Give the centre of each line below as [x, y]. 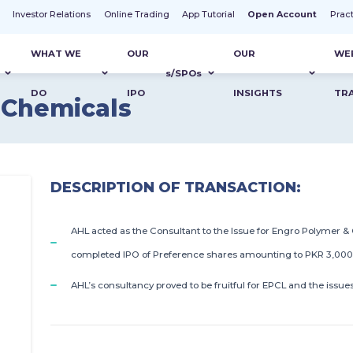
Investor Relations [52, 15]
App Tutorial [209, 15]
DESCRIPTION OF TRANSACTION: [176, 187]
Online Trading [136, 15]
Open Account [282, 15]
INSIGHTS [258, 93]
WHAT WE [56, 54]
